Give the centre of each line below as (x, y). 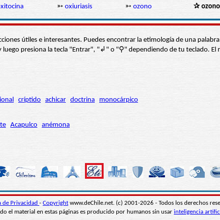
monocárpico (119, 100)
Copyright (55, 203)
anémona (56, 125)
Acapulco (24, 125)
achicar (55, 100)
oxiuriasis (79, 7)
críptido (29, 100)
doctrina (82, 100)
